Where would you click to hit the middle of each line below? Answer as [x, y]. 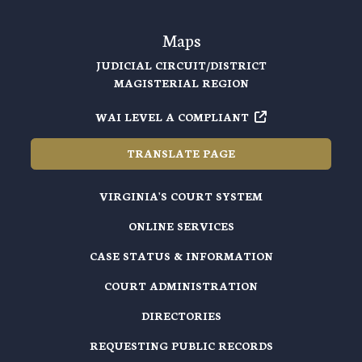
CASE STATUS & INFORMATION [181, 256]
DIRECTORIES [181, 316]
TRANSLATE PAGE [181, 153]
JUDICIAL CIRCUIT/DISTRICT [181, 65]
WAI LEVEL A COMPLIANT [172, 116]
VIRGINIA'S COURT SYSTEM [181, 196]
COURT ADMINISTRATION [181, 286]
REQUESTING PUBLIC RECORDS [181, 345]
